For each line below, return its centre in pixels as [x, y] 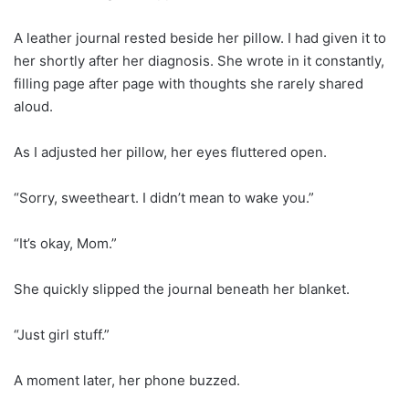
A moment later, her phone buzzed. [127, 380]
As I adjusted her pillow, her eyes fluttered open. [170, 152]
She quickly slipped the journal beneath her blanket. [182, 288]
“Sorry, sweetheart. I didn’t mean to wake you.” [164, 197]
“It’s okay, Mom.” [65, 243]
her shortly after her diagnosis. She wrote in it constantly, [199, 60]
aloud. [33, 106]
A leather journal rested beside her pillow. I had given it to [200, 37]
